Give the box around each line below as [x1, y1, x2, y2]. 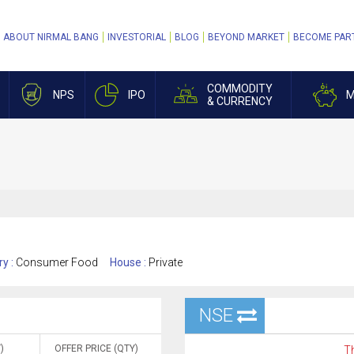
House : [110, 256, 149, 269]
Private [149, 256, 183, 269]
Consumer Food [16, 256, 98, 269]
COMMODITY [207, 82, 273, 95]
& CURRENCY [207, 95, 273, 107]
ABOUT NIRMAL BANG [3, 32, 99, 43]
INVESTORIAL [107, 32, 166, 43]
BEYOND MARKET [208, 32, 284, 43]
